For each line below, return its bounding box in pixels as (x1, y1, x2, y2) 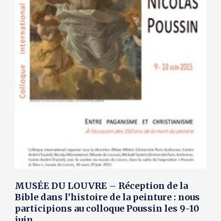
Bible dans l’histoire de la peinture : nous (15, 191, 200, 203)
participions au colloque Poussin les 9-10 (15, 203, 199, 215)
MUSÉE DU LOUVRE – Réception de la (15, 180, 188, 192)
